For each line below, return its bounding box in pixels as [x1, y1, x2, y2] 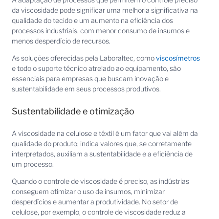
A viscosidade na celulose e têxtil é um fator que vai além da [12, 129, 198, 137]
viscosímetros [156, 54, 200, 63]
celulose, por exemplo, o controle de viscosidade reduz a [12, 208, 186, 217]
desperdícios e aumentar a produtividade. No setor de [12, 197, 178, 206]
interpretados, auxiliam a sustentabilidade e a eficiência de [12, 149, 193, 158]
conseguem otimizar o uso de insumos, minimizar [12, 187, 165, 196]
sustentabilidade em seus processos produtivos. [12, 85, 161, 93]
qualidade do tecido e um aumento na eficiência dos [12, 16, 173, 24]
